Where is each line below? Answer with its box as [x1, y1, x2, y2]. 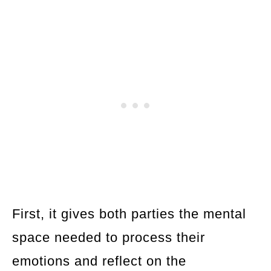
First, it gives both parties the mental [12, 206, 246, 221]
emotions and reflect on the [12, 253, 186, 269]
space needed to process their [12, 229, 205, 245]
